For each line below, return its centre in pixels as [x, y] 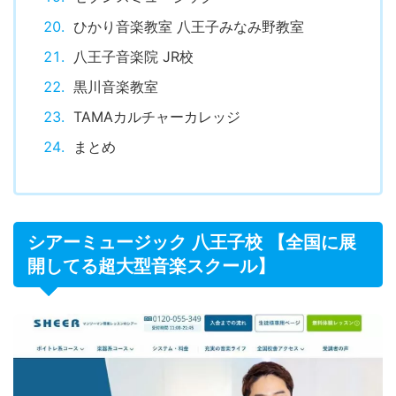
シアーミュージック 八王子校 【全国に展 [192, 252]
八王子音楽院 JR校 [133, 67]
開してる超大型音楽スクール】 [151, 276]
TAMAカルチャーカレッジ [157, 127]
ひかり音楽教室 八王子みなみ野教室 [189, 37]
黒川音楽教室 [116, 97]
